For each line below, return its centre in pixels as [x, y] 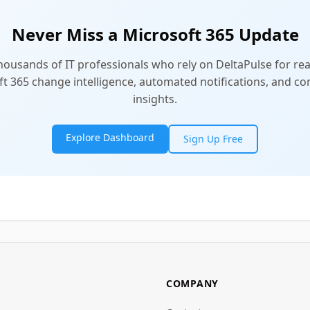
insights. [155, 99]
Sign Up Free [213, 139]
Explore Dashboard [110, 137]
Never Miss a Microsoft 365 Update [155, 34]
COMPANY [192, 283]
